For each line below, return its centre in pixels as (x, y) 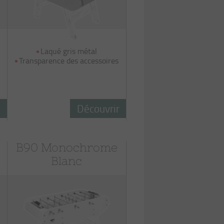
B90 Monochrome (66, 147)
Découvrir (98, 108)
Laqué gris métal (69, 51)
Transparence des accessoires (69, 60)
